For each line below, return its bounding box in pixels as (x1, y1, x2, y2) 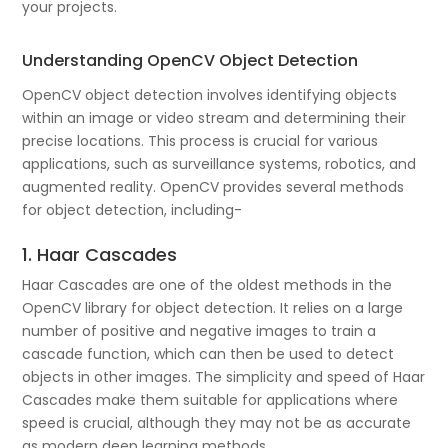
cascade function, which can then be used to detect (22, 343, 395, 364)
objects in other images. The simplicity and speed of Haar (22, 366, 426, 387)
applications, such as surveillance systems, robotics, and (22, 153, 417, 174)
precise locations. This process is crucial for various (22, 130, 379, 151)
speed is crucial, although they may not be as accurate (22, 412, 412, 433)
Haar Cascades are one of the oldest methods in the (22, 274, 393, 295)
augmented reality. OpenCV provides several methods (22, 176, 405, 197)
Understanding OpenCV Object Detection (22, 48, 359, 72)
